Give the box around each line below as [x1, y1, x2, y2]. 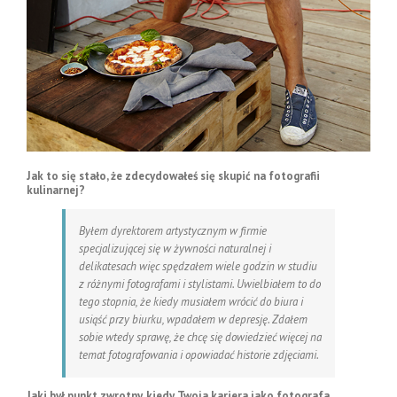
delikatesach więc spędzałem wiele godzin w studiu [79, 258, 317, 274]
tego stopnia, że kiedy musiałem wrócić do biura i [79, 293, 303, 309]
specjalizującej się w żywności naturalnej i [79, 240, 271, 256]
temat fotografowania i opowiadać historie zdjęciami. [79, 346, 319, 362]
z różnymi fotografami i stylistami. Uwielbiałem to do [79, 276, 321, 292]
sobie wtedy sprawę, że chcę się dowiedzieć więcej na [79, 329, 322, 345]
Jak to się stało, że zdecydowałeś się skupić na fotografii [27, 167, 320, 183]
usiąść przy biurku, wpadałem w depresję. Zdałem [79, 311, 307, 327]
